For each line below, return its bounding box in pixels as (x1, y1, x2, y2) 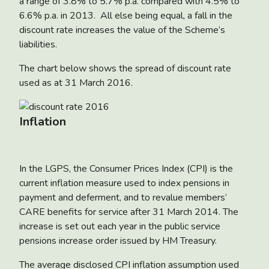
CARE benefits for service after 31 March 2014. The (19, 205, 238, 219)
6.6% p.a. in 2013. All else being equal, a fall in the (19, 8, 232, 22)
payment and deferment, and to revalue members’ (19, 190, 227, 204)
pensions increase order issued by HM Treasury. (19, 234, 217, 247)
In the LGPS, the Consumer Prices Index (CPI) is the (19, 162, 233, 175)
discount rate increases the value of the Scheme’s (19, 23, 225, 37)
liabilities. (19, 37, 57, 51)
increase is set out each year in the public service (19, 219, 220, 233)
